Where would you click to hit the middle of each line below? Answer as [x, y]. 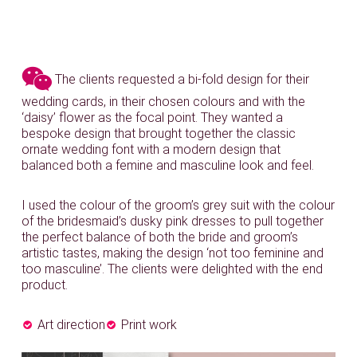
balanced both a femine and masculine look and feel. [168, 165]
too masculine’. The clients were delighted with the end [173, 269]
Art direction [72, 324]
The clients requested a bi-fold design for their [179, 80]
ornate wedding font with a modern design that [151, 149]
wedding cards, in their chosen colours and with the [164, 101]
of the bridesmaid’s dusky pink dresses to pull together [173, 221]
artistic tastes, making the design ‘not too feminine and [173, 253]
